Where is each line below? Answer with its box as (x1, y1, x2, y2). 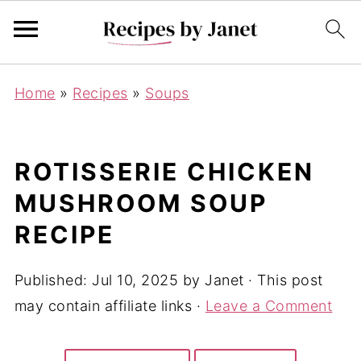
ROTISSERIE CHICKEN (14, 157, 314, 186)
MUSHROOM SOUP (14, 189, 268, 218)
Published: (14, 272, 93, 288)
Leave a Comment (205, 297, 333, 314)
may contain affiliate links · (14, 297, 205, 314)
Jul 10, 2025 (92, 272, 179, 288)
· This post (243, 272, 323, 288)
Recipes (73, 85, 128, 102)
